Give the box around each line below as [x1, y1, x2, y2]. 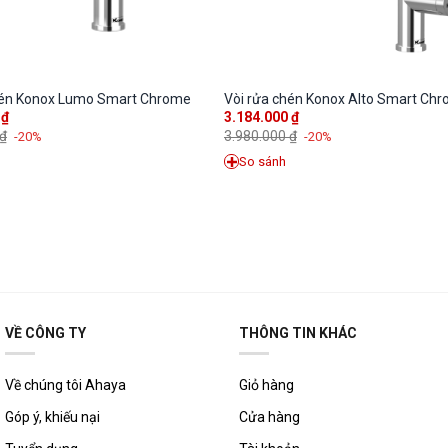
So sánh [239, 153, 286, 169]
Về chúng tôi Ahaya [5, 376, 126, 393]
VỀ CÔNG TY [5, 324, 86, 341]
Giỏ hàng [239, 376, 294, 393]
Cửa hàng [239, 408, 300, 425]
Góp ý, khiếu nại [5, 408, 100, 425]
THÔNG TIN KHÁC [239, 324, 357, 341]
